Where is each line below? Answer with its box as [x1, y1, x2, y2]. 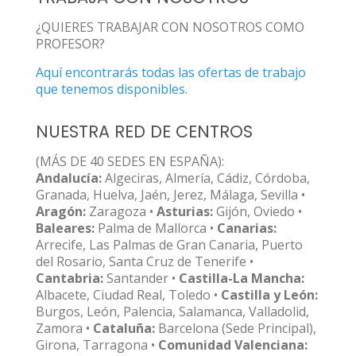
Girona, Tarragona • [36, 336, 158, 354]
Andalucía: [36, 169, 102, 187]
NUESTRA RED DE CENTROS [36, 120, 253, 143]
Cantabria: [36, 269, 103, 287]
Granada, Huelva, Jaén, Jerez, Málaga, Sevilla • [36, 186, 305, 203]
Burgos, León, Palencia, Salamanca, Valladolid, [36, 303, 309, 320]
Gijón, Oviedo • [213, 203, 302, 220]
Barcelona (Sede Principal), [155, 319, 316, 337]
